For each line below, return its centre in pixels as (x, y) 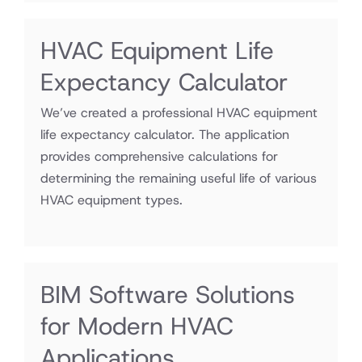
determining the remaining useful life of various (179, 178)
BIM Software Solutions (168, 295)
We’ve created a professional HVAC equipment (179, 113)
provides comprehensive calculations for (159, 156)
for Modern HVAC (137, 326)
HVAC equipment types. (112, 200)
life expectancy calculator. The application (165, 135)
